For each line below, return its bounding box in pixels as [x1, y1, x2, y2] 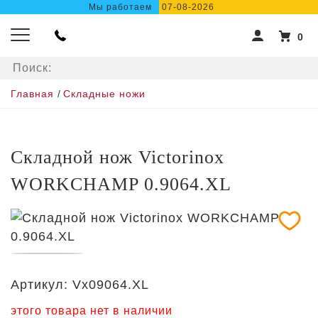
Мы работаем [89, 2, 152, 12]
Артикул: [11, 278, 68, 292]
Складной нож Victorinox [11, 147, 224, 168]
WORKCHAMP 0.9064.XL [11, 174, 231, 194]
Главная [11, 88, 54, 99]
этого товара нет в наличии [11, 305, 172, 317]
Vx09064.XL [72, 278, 149, 292]
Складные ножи [63, 88, 146, 99]
